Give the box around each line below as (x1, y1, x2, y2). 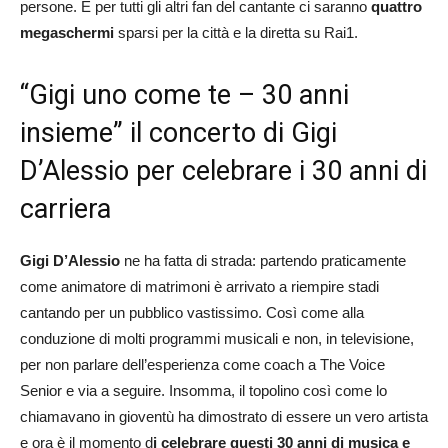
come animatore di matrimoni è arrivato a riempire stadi (20, 277, 379, 295)
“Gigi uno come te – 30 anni (20, 78, 349, 111)
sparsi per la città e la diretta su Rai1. (114, 23, 358, 41)
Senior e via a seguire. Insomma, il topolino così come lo (20, 381, 387, 399)
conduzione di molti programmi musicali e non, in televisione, (20, 329, 414, 347)
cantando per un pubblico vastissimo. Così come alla (20, 303, 364, 321)
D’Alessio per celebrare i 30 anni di (20, 154, 427, 187)
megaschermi (20, 23, 114, 41)
